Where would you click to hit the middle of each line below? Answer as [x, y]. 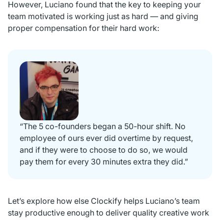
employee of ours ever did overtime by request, [106, 138]
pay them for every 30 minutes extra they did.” [104, 162]
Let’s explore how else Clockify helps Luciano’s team [104, 201]
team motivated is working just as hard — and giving [103, 16]
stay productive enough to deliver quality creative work [109, 213]
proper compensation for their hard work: [83, 28]
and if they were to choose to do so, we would [104, 150]
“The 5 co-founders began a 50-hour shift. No [103, 126]
